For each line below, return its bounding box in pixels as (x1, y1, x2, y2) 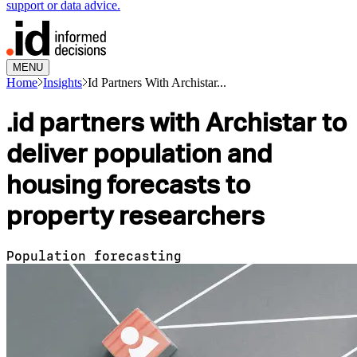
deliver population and (6, 138, 272, 170)
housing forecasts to (6, 169, 250, 201)
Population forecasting (6, 248, 182, 264)
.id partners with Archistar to (6, 107, 347, 139)
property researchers (6, 200, 265, 232)
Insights (43, 75, 82, 89)
